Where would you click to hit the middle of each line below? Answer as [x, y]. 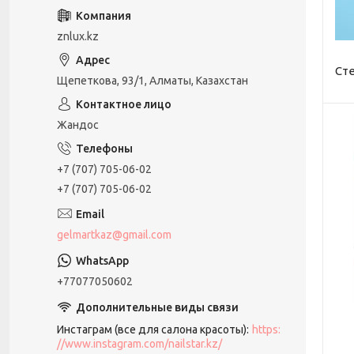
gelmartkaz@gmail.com [114, 234]
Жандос [78, 125]
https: [266, 329]
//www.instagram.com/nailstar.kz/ [139, 343]
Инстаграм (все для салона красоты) [152, 329]
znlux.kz [78, 36]
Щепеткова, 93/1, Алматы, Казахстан [153, 81]
